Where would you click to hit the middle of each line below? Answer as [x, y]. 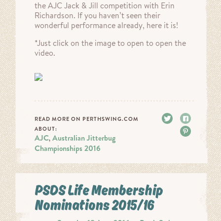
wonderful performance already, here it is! [106, 25]
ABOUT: [46, 129]
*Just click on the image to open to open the [110, 43]
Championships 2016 [68, 148]
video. [45, 53]
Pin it [201, 131]
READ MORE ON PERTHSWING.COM [87, 119]
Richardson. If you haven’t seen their [97, 16]
